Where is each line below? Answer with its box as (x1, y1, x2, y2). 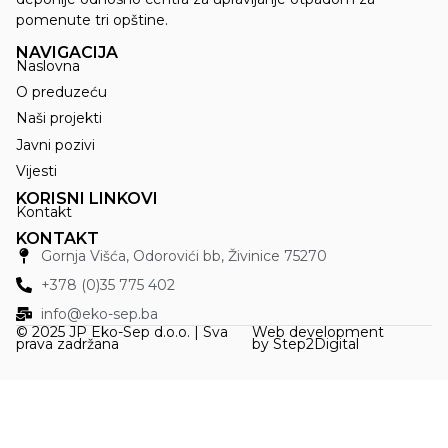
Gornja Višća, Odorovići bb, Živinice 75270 (41, 246, 327, 265)
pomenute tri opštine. (16, 11, 168, 30)
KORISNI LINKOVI (16, 188, 158, 208)
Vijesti (16, 162, 57, 181)
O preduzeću (16, 83, 107, 101)
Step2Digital (273, 334, 360, 353)
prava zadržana (16, 334, 119, 353)
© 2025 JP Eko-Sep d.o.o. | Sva (16, 322, 228, 341)
